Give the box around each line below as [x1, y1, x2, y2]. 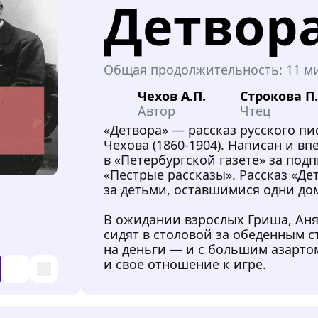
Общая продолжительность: [104, 60, 283, 78]
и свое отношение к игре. [104, 255, 267, 273]
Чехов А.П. [138, 87, 207, 104]
